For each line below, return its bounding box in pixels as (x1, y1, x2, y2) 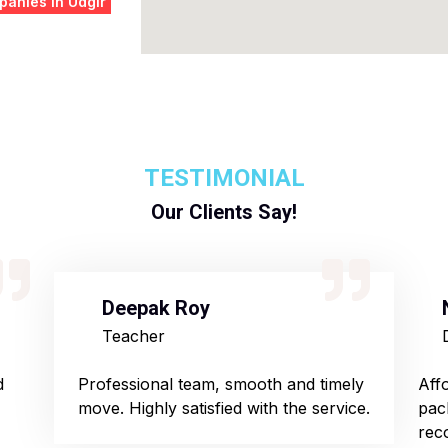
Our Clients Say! (151, 200, 297, 224)
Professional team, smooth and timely (78, 374, 364, 394)
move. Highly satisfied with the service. (78, 398, 370, 418)
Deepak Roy (102, 296, 210, 320)
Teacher (102, 326, 165, 346)
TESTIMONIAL (143, 164, 305, 192)
